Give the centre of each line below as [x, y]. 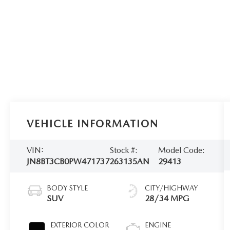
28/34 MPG [167, 198]
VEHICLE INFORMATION [93, 123]
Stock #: [124, 150]
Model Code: [181, 150]
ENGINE [158, 225]
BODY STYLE [68, 188]
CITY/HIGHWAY [171, 188]
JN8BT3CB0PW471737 [68, 161]
